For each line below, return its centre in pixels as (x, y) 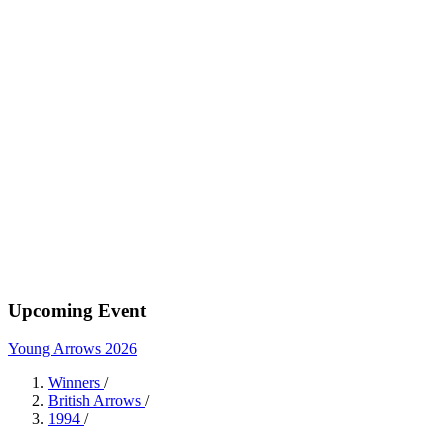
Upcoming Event (77, 310)
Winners (76, 383)
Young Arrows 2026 (72, 349)
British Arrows (96, 401)
